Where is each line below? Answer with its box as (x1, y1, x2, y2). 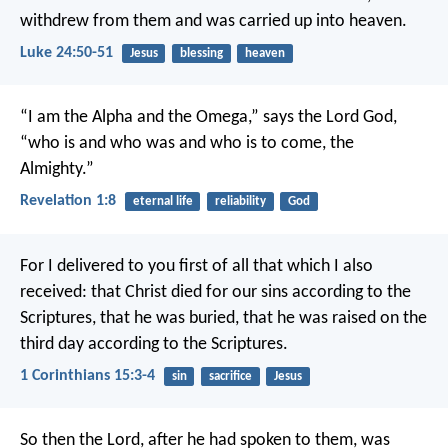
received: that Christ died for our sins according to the (20, 282, 411, 302)
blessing (179, 46, 223, 60)
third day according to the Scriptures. (20, 334, 288, 354)
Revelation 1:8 (20, 193, 116, 210)
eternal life (132, 195, 193, 209)
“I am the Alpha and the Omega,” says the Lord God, (20, 108, 397, 128)
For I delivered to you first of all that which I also (20, 256, 373, 276)
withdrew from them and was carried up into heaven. (20, 11, 407, 31)
